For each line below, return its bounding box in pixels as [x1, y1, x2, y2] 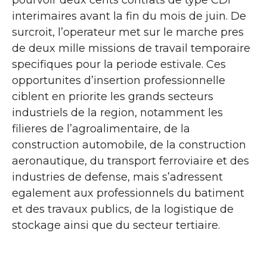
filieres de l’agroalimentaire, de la [12, 122, 190, 135]
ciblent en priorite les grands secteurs [12, 90, 213, 103]
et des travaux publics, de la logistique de [12, 203, 234, 216]
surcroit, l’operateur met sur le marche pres [12, 26, 244, 39]
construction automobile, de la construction [12, 138, 246, 151]
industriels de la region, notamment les [12, 106, 223, 119]
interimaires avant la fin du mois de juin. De [12, 10, 246, 23]
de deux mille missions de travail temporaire [12, 42, 250, 55]
